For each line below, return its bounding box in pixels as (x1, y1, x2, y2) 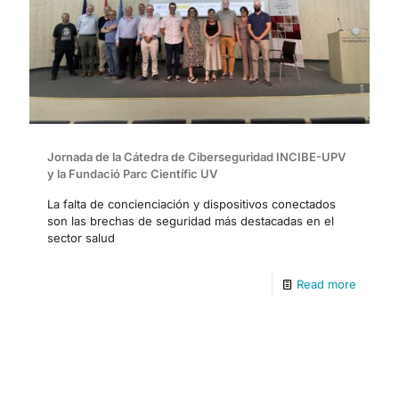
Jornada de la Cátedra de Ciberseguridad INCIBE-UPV (47, 149, 346, 164)
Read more (297, 276, 356, 291)
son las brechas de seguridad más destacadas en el (47, 213, 334, 228)
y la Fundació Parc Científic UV (47, 166, 217, 181)
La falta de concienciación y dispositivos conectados (47, 196, 336, 211)
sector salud (47, 230, 115, 245)
